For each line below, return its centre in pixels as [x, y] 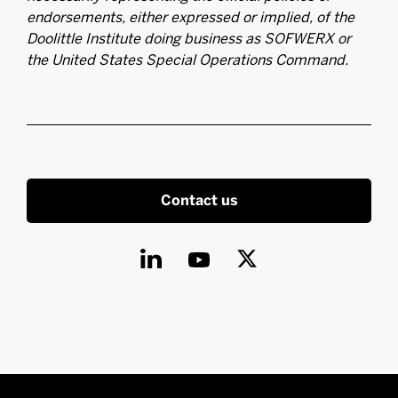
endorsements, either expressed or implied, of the [191, 17]
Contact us [199, 200]
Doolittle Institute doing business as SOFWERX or [189, 39]
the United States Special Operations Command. [187, 60]
